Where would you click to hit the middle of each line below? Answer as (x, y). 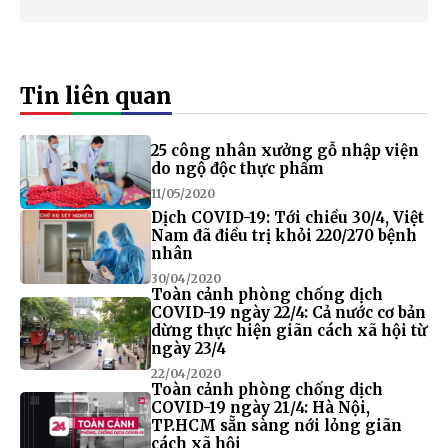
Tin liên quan (96, 96)
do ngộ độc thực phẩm (237, 169)
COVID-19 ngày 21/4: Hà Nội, (260, 407)
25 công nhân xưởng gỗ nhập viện (284, 151)
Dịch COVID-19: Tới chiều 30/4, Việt (287, 217)
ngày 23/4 (188, 348)
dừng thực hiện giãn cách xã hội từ (288, 330)
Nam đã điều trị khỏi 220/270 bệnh (283, 235)
